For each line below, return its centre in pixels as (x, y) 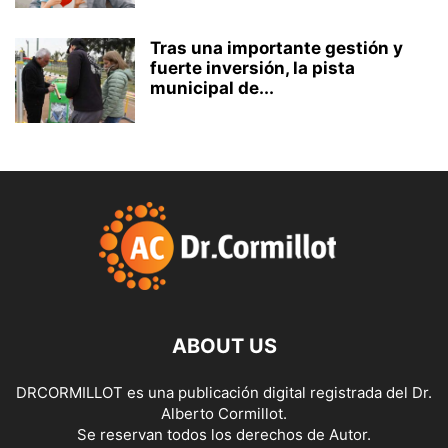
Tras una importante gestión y (276, 47)
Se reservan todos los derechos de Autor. (224, 434)
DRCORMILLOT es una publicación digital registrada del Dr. (224, 392)
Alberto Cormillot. (224, 413)
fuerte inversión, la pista (252, 67)
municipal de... (212, 87)
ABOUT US (224, 345)
